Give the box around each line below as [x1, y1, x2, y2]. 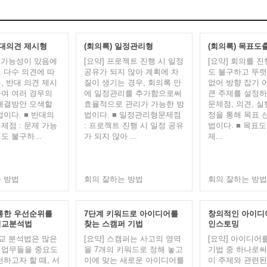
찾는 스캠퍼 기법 [83, 219, 143, 228]
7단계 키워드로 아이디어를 [83, 209, 178, 218]
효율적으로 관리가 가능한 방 [83, 100, 184, 108]
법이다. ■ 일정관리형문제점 [83, 110, 181, 119]
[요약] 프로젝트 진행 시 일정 [83, 57, 184, 66]
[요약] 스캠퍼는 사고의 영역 [83, 234, 181, 243]
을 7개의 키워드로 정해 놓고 [83, 245, 183, 254]
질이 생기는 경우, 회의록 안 [83, 78, 181, 87]
